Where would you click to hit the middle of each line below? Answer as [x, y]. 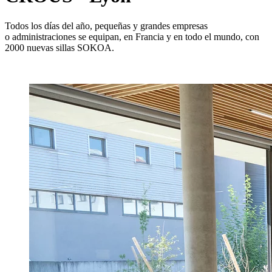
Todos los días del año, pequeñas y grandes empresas [106, 25]
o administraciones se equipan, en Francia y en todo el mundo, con [132, 36]
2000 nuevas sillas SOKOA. [59, 47]
